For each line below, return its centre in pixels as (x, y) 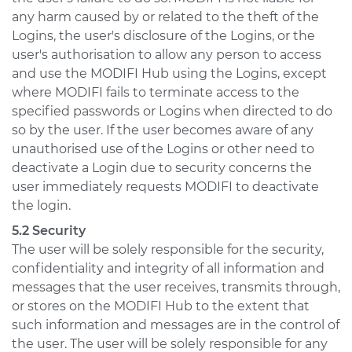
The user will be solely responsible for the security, (168, 249)
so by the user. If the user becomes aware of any (163, 130)
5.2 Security (49, 231)
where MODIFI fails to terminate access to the (156, 92)
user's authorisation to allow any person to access (167, 55)
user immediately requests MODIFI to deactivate (165, 187)
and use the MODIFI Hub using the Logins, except (169, 73)
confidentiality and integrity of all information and (168, 268)
